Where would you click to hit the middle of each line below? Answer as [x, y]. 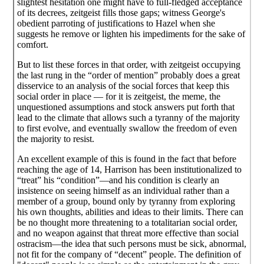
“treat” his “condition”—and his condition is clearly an [118, 180]
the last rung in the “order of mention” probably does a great [129, 75]
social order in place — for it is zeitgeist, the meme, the [119, 96]
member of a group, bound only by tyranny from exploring [126, 201]
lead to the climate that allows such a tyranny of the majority [129, 117]
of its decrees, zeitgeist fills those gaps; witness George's [121, 12]
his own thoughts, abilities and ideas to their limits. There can [131, 212]
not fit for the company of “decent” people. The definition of [129, 254]
